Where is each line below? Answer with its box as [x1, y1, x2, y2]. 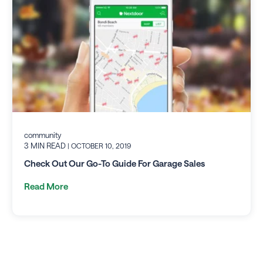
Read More [24, 181, 68, 192]
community [24, 130, 61, 140]
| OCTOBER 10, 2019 [68, 141, 131, 150]
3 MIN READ [24, 140, 68, 150]
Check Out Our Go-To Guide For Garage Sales [24, 158, 205, 169]
